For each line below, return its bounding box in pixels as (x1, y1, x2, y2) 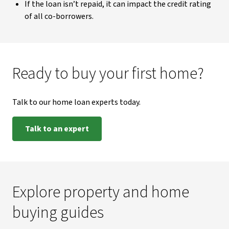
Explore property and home (12, 180, 189, 204)
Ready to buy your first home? (12, 62, 204, 85)
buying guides (12, 201, 104, 224)
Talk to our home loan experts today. (12, 97, 141, 108)
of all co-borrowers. (25, 11, 94, 22)
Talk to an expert (25, 123, 89, 134)
